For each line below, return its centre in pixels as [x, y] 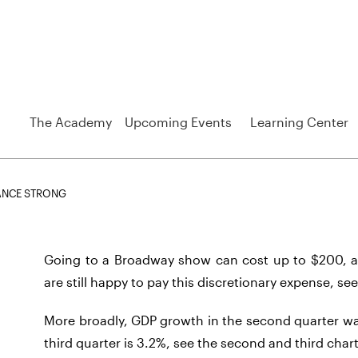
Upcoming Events [179, 121]
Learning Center [300, 121]
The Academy [70, 121]
